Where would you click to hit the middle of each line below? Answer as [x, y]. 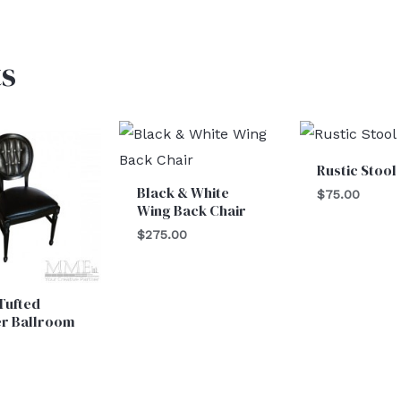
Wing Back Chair [191, 211]
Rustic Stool [356, 171]
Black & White [183, 193]
